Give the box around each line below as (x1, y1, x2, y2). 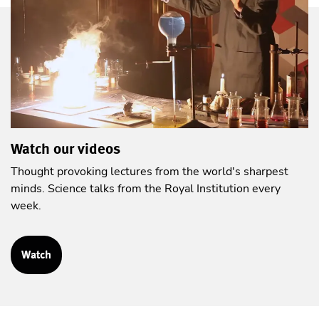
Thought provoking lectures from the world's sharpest (11, 164, 288, 180)
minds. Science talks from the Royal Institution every (11, 181, 281, 197)
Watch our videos (11, 140, 120, 158)
